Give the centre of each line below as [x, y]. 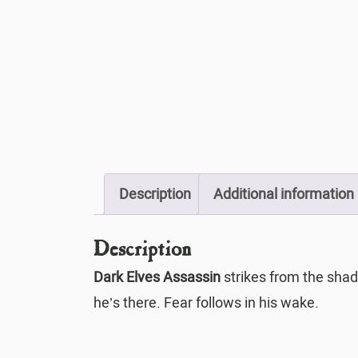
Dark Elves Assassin [157, 278]
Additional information [284, 194]
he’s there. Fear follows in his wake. [206, 303]
